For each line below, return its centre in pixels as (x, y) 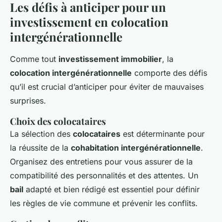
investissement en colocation (89, 22)
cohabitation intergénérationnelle (136, 148)
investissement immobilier (110, 59)
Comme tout (34, 59)
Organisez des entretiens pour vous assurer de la (101, 162)
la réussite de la (40, 148)
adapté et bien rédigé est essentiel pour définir (111, 190)
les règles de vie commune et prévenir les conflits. (104, 203)
